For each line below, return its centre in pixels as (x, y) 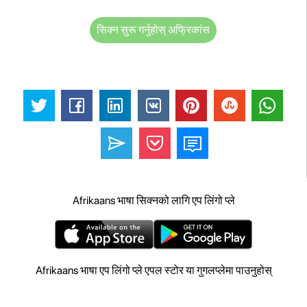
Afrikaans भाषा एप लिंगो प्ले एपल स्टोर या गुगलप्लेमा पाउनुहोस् (153, 271)
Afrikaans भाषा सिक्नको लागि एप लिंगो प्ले (153, 201)
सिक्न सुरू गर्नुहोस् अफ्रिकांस (153, 29)
